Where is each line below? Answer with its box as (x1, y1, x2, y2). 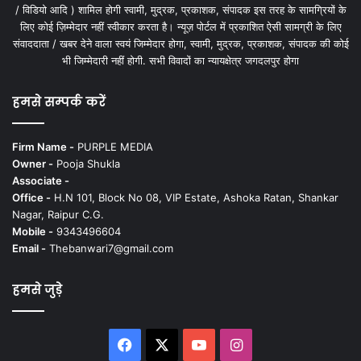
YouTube (205, 335, 264, 353)
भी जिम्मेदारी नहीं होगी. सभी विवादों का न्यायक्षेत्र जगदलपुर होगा (62, 54, 299, 68)
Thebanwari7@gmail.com (49, 242, 173, 255)
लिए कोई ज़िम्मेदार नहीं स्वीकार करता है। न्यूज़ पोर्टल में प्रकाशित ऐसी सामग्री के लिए (19, 20, 342, 34)
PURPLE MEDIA (74, 140, 153, 154)
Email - (12, 242, 46, 255)
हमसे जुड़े (12, 281, 62, 299)
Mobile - (12, 225, 53, 239)
